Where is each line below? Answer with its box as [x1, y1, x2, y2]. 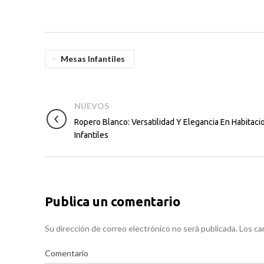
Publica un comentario [45, 193, 180, 209]
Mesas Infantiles [61, 53, 125, 64]
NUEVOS [74, 100, 109, 111]
